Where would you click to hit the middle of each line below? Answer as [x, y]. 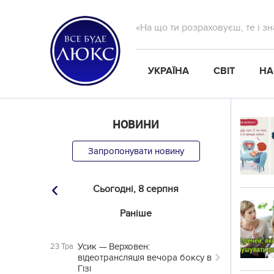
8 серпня [158, 189]
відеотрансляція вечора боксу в [145, 257]
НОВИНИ [136, 124]
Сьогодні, [114, 189]
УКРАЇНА [168, 71]
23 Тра [62, 246]
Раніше [136, 213]
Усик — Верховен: [114, 246]
